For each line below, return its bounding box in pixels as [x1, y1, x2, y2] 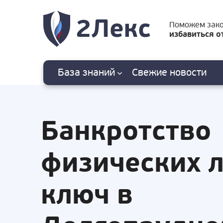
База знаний [58, 66, 117, 79]
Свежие [132, 66, 167, 79]
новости [167, 66, 207, 79]
